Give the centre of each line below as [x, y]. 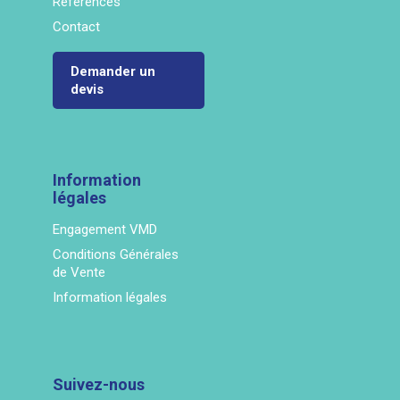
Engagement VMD [105, 230]
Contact [76, 27]
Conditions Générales [116, 255]
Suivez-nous [99, 385]
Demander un [113, 72]
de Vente [79, 273]
